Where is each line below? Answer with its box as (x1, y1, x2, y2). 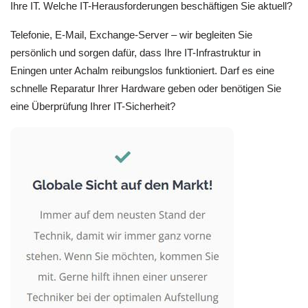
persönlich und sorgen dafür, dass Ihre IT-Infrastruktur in (10, 47, 261, 59)
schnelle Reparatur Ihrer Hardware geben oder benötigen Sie (10, 82, 281, 95)
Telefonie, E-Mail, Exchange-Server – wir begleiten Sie (10, 29, 252, 41)
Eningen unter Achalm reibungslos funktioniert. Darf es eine (10, 65, 274, 77)
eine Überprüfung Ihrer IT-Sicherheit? (10, 100, 175, 113)
